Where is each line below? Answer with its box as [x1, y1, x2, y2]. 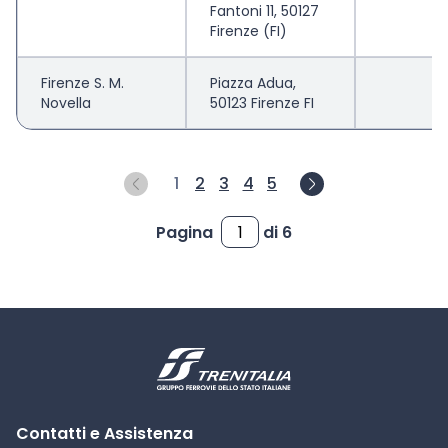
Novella [41, 93, 91, 113]
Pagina [156, 220, 213, 244]
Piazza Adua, [210, 73, 296, 93]
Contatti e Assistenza [16, 421, 193, 445]
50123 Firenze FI [210, 93, 314, 113]
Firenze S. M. [41, 73, 124, 93]
